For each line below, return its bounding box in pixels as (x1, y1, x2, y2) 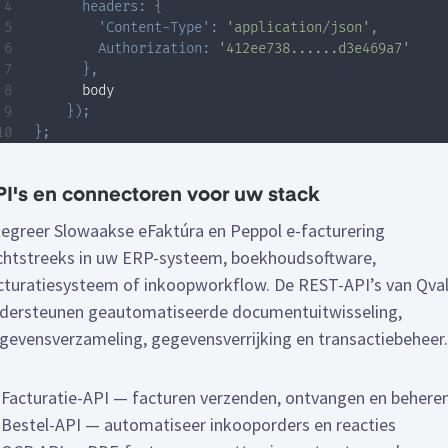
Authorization (98, 40, 202, 58)
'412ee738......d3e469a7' (218, 40, 410, 58)
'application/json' (226, 19, 370, 37)
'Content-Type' (98, 19, 210, 37)
